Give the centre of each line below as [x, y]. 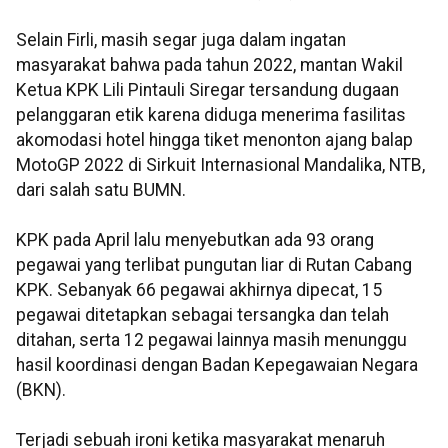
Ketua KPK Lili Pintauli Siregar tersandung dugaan [207, 90]
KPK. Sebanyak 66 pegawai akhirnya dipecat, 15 [199, 290]
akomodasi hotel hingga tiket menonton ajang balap [214, 140]
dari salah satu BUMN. [101, 190]
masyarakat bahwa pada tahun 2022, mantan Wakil [209, 65]
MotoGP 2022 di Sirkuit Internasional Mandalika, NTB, [220, 165]
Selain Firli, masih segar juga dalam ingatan [181, 40]
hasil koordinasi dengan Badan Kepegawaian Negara [217, 365]
